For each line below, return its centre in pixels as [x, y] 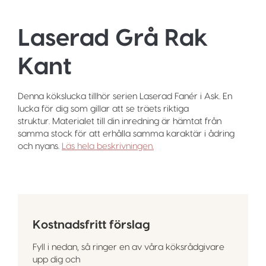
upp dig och [56, 260]
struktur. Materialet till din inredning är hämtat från [120, 122]
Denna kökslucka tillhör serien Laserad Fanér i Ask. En [125, 97]
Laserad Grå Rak [113, 39]
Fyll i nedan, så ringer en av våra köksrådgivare [129, 248]
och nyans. [40, 147]
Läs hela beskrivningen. [108, 147]
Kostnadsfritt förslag [91, 225]
